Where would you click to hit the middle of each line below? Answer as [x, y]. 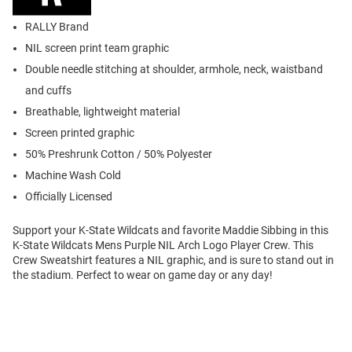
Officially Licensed [69, 197]
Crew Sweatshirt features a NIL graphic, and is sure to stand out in [173, 260]
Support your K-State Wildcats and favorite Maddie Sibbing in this [170, 231]
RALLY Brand [57, 27]
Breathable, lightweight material [103, 112]
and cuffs [48, 91]
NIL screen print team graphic [97, 48]
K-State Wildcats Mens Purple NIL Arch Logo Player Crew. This [163, 246]
